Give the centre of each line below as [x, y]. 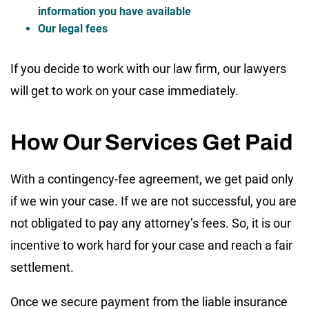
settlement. [42, 267]
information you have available [114, 11]
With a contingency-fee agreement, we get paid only [152, 179]
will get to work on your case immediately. [124, 90]
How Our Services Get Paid [151, 142]
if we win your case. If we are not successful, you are [153, 201]
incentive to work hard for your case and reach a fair [151, 245]
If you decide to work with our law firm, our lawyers [148, 68]
